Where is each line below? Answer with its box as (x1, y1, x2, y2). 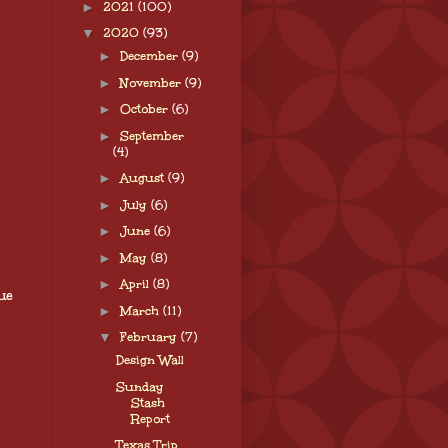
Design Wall (115, 352, 184, 369)
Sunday (115, 378, 164, 395)
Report (130, 410, 170, 427)
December (119, 48, 182, 65)
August (119, 170, 168, 187)
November (119, 74, 185, 91)
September (119, 127, 184, 144)
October (119, 101, 172, 118)
